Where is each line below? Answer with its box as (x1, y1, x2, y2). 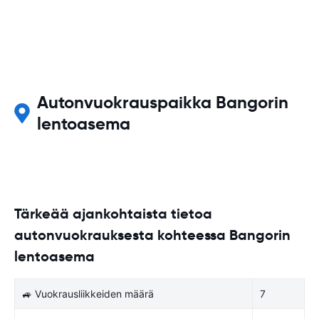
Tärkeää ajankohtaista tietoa (14, 204, 212, 223)
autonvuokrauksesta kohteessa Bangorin (14, 225, 291, 244)
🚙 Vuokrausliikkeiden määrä (22, 287, 154, 300)
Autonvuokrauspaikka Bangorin (36, 91, 288, 113)
